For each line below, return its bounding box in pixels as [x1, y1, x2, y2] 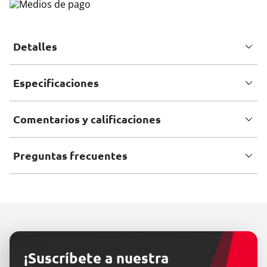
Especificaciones [13, 77, 99, 89]
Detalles [13, 41, 57, 53]
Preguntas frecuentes [13, 150, 128, 162]
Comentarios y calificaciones [13, 113, 161, 126]
